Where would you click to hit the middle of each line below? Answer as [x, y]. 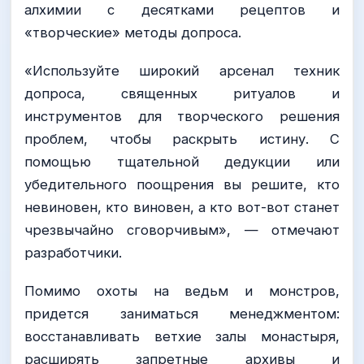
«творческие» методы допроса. [133, 33]
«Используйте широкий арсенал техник [182, 71]
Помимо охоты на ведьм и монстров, [182, 291]
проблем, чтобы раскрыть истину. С [182, 139]
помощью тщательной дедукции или [182, 162]
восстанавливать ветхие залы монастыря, [182, 337]
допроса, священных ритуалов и [182, 94]
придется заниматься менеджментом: [182, 314]
